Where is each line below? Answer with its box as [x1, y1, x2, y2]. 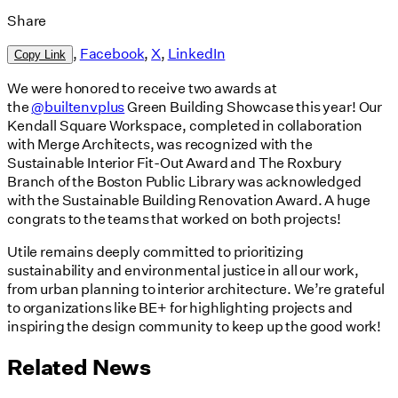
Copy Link [14, 48, 66, 62]
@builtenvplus [31, 97, 125, 116]
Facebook [79, 44, 145, 63]
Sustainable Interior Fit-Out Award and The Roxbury [7, 153, 342, 172]
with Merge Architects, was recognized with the [7, 134, 313, 154]
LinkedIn [167, 44, 226, 63]
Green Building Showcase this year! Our [124, 97, 383, 116]
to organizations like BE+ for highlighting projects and [7, 298, 354, 317]
